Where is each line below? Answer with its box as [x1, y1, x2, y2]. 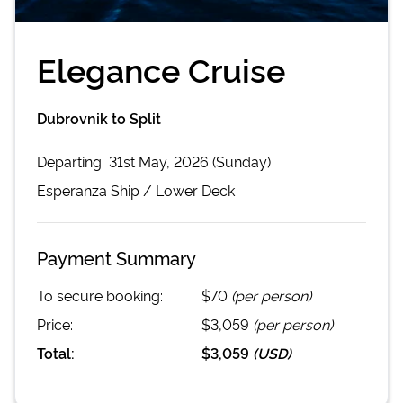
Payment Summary [37, 244, 196, 270]
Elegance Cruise [37, 45, 285, 91]
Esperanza [37, 179, 107, 200]
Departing [37, 150, 105, 171]
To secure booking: [37, 284, 163, 305]
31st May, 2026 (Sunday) [109, 150, 271, 171]
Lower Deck [156, 179, 235, 200]
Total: [37, 342, 75, 363]
